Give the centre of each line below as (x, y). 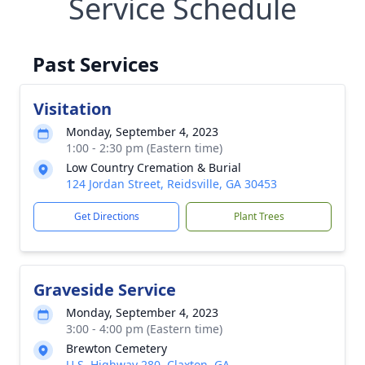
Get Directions (106, 216)
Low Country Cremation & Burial (154, 167)
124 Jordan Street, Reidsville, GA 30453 (172, 183)
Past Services (96, 64)
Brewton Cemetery (117, 348)
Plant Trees (259, 216)
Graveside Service (105, 289)
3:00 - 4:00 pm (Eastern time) (144, 328)
